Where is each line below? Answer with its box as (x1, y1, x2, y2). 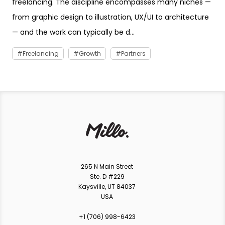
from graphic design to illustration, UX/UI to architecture (12, 12, 209, 22)
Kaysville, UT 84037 (78, 182, 136, 191)
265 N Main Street (81, 162, 134, 171)
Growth (78, 49, 101, 58)
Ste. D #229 (89, 172, 125, 181)
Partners (121, 49, 146, 58)
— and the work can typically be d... (12, 27, 135, 37)
